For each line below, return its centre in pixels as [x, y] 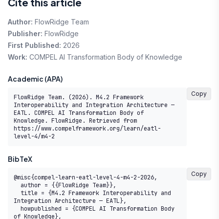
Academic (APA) [35, 79]
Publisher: [25, 33]
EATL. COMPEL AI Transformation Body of [79, 113]
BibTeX [20, 159]
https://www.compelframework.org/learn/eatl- [87, 129]
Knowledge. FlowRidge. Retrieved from [75, 121]
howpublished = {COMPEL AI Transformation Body [17, 209]
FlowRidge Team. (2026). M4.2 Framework [79, 97]
